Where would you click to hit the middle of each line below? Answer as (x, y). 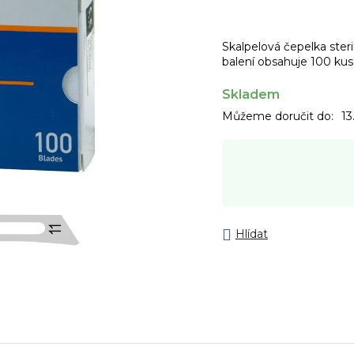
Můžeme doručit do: (277, 116)
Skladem (250, 94)
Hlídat (251, 234)
